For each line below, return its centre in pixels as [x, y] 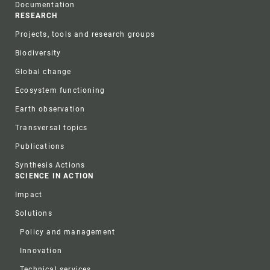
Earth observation [50, 109]
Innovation [41, 251]
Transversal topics [52, 128]
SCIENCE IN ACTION [55, 176]
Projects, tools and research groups [85, 35]
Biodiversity [38, 53]
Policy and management [68, 232]
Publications [40, 147]
